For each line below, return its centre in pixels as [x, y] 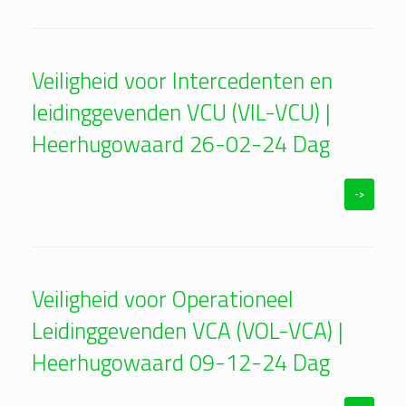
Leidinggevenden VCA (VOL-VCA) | [188, 331]
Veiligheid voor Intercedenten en [182, 81]
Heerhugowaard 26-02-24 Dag [181, 145]
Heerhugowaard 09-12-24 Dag [181, 363]
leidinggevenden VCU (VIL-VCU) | [181, 113]
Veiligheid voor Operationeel [163, 300]
